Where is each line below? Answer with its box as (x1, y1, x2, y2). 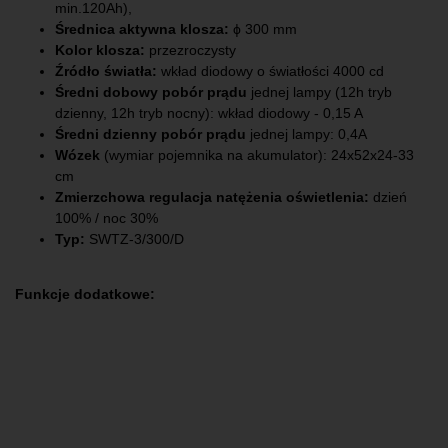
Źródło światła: (55, 63, 161, 80)
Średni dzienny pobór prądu (55, 126, 246, 143)
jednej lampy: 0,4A (246, 126, 367, 143)
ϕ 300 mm (233, 21, 297, 38)
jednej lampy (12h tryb (247, 84, 392, 101)
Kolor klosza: (55, 42, 145, 59)
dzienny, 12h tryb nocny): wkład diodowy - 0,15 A (55, 105, 363, 122)
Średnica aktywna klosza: (55, 21, 233, 38)
